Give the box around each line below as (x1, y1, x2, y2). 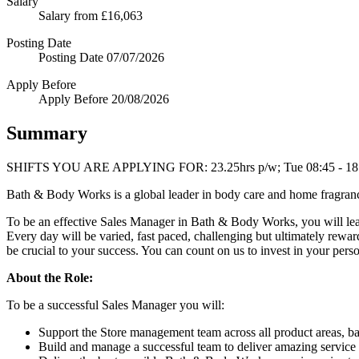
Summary (6, 122, 87, 143)
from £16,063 (74, 8, 143, 22)
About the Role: (6, 270, 93, 284)
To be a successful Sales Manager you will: (6, 297, 224, 312)
